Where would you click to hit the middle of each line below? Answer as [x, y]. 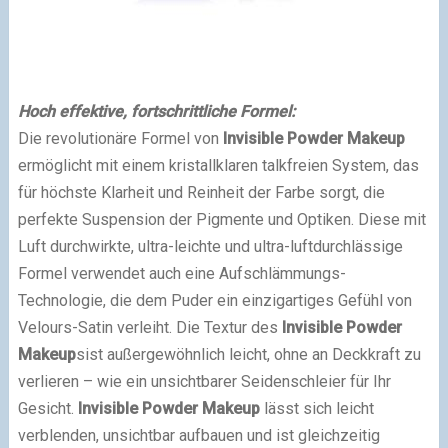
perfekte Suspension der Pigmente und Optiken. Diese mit [221, 220]
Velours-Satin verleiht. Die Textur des [149, 328]
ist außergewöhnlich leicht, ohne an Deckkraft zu [252, 355]
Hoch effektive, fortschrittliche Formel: [156, 112]
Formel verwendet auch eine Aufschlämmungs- [181, 274]
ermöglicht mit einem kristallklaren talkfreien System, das [218, 166]
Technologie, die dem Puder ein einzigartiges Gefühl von [214, 301]
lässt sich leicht [318, 409]
